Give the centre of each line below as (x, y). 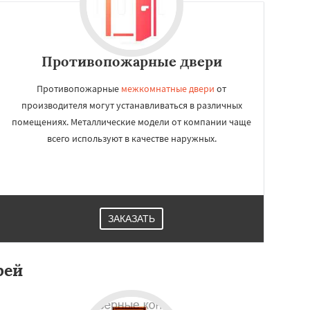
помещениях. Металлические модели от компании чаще (131, 122)
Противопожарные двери (131, 61)
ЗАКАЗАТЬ (131, 219)
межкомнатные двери (168, 89)
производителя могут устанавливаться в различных (131, 105)
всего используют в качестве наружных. (131, 138)
